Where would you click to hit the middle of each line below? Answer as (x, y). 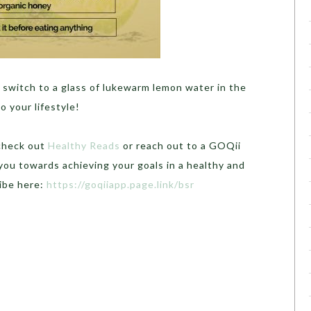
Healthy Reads (84, 145)
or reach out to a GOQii (180, 145)
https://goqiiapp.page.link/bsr (120, 184)
